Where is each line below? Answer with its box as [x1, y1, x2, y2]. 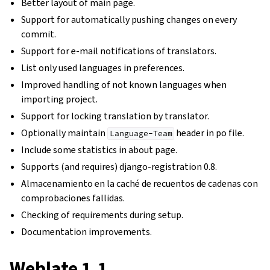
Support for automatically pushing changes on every [21, 13, 237, 26]
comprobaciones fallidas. [21, 192, 125, 204]
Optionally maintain [21, 127, 108, 139]
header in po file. [174, 127, 245, 139]
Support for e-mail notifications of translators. [21, 45, 217, 57]
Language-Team [109, 128, 172, 139]
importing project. [21, 93, 98, 105]
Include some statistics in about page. [21, 143, 178, 156]
